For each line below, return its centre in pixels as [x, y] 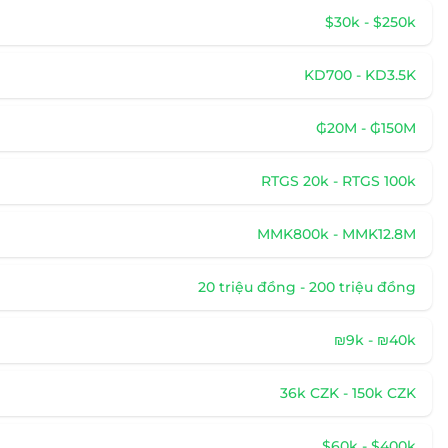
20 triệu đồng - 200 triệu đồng [307, 287]
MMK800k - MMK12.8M [336, 234]
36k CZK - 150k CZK [348, 393]
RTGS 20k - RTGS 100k [338, 181]
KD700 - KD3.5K [360, 75]
